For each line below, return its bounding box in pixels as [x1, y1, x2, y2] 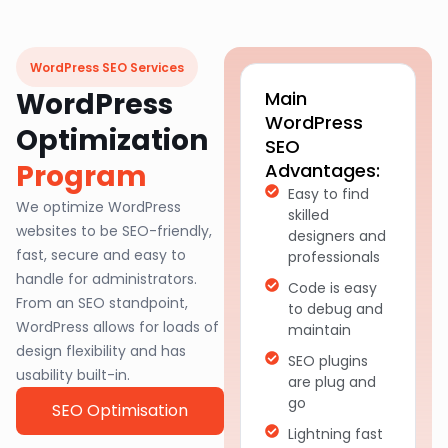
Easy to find [287, 184, 369, 204]
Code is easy [287, 278, 377, 298]
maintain [287, 320, 351, 340]
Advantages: [265, 158, 380, 183]
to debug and [287, 299, 383, 319]
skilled [287, 205, 329, 225]
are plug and [287, 372, 376, 392]
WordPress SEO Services [30, 59, 184, 76]
